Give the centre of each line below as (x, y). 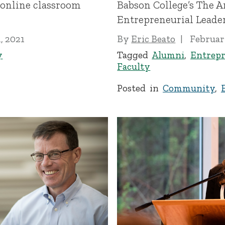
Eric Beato (153, 39)
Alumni (168, 55)
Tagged (135, 55)
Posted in (140, 88)
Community (189, 88)
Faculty (134, 67)
